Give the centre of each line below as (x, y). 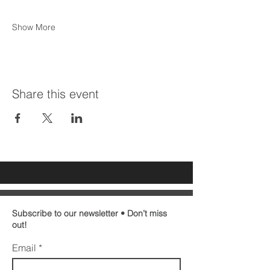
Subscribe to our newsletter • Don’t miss (89, 213)
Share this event (55, 94)
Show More (34, 27)
